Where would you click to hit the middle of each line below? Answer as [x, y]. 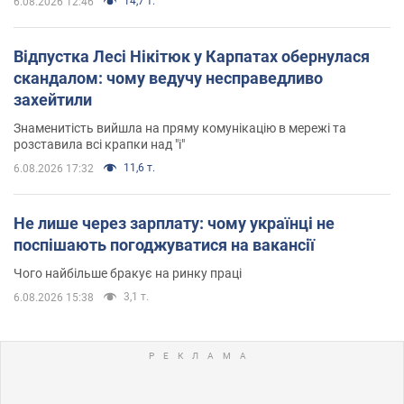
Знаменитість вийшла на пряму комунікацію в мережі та [180, 128]
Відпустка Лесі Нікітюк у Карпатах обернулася [192, 56]
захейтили [53, 99]
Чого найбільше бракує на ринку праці [128, 273]
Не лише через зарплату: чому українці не [174, 223]
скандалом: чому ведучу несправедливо [168, 78]
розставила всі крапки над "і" [99, 144]
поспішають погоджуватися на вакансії [164, 244]
